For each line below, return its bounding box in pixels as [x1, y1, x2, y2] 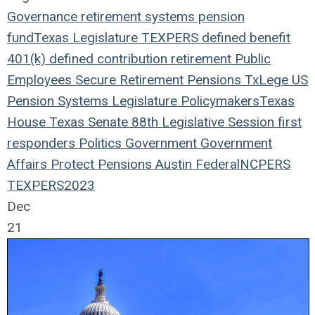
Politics [75, 135, 122, 151]
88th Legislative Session [128, 114, 274, 130]
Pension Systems [7, 93, 108, 109]
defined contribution [46, 51, 167, 67]
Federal [192, 156, 240, 172]
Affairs [7, 156, 47, 172]
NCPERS [240, 156, 290, 172]
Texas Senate [46, 114, 128, 130]
